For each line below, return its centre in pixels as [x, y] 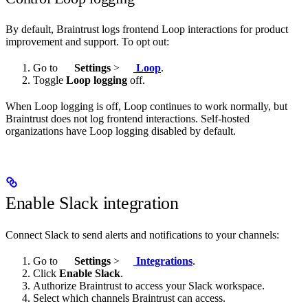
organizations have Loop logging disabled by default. [121, 131]
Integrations [163, 261]
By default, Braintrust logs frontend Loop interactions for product [147, 29]
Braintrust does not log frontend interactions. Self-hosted [128, 119]
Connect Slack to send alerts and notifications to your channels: [142, 234]
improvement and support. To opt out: [87, 41]
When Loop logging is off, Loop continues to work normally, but [146, 107]
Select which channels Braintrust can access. [129, 298]
